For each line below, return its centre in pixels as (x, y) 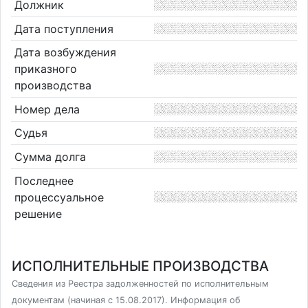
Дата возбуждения (65, 53)
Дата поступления (64, 29)
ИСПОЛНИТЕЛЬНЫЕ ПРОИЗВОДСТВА (140, 266)
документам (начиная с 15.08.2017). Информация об (126, 300)
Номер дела (47, 109)
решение (38, 213)
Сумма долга (50, 156)
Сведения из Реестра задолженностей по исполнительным (140, 284)
